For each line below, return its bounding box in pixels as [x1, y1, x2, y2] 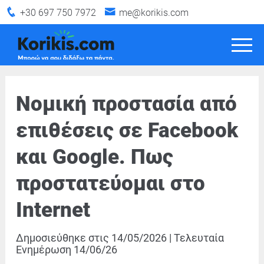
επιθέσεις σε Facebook [16, 118, 238, 143]
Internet [16, 197, 90, 222]
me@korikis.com [119, 7, 189, 18]
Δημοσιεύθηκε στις [16, 232, 111, 244]
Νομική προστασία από [16, 91, 237, 116]
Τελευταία [171, 232, 224, 244]
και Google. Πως [16, 144, 173, 169]
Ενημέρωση [16, 243, 74, 256]
